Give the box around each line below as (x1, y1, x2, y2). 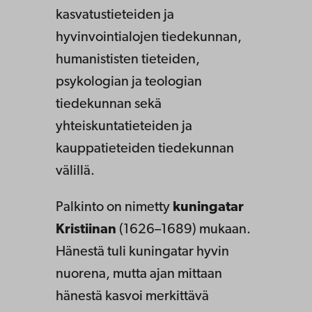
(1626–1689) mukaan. (116, 222, 251, 237)
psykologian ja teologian (56, 75, 202, 89)
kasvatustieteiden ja (56, 8, 174, 22)
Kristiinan (56, 222, 116, 237)
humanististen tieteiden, (56, 52, 200, 67)
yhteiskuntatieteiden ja (56, 119, 192, 134)
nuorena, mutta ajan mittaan (56, 267, 222, 281)
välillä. (56, 164, 95, 178)
